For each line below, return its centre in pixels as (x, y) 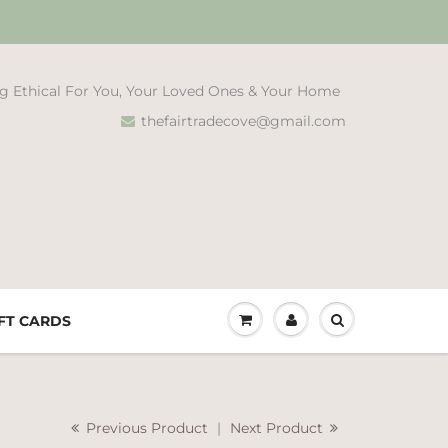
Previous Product (145, 428)
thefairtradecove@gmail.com (243, 121)
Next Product (278, 428)
